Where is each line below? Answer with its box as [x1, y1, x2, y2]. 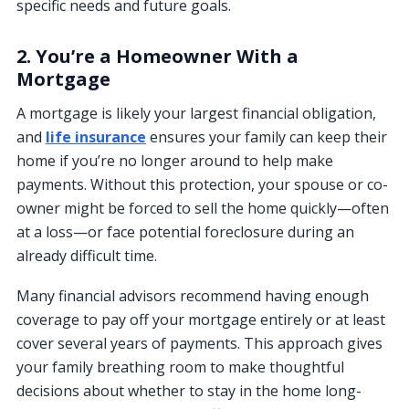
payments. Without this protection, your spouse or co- [16, 173, 388, 194]
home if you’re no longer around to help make [16, 150, 333, 171]
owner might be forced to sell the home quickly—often [16, 197, 389, 218]
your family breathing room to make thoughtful [16, 356, 344, 377]
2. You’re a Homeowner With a [16, 43, 299, 68]
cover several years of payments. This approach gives [16, 332, 383, 353]
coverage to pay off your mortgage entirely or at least [16, 309, 385, 330]
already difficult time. [16, 245, 157, 266]
